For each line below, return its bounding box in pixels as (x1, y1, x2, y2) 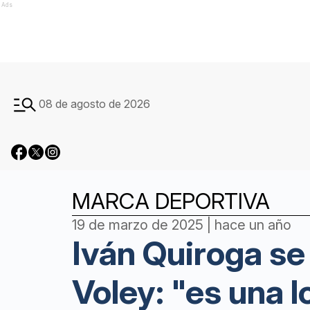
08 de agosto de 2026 (39, 97, 150, 111)
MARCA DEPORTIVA (72, 188, 270, 215)
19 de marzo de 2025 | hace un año (72, 217, 291, 233)
